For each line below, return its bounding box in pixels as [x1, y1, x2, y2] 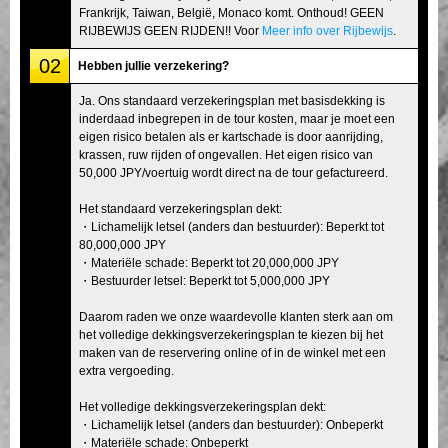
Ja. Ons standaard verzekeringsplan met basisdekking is [79, 93, 385, 108]
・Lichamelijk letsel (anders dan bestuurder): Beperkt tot [79, 219, 384, 234]
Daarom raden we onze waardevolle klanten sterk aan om [79, 309, 393, 324]
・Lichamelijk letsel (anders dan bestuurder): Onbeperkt [79, 417, 383, 432]
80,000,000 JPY [79, 237, 166, 252]
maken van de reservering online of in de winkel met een [79, 345, 386, 360]
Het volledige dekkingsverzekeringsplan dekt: [79, 399, 326, 414]
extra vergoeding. [79, 363, 174, 378]
